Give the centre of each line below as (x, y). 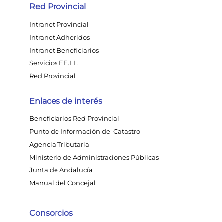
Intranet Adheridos (59, 37)
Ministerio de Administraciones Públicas (94, 157)
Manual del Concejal (62, 183)
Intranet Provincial (59, 24)
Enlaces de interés (66, 101)
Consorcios (51, 213)
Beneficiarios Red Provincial (74, 118)
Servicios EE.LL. (54, 63)
